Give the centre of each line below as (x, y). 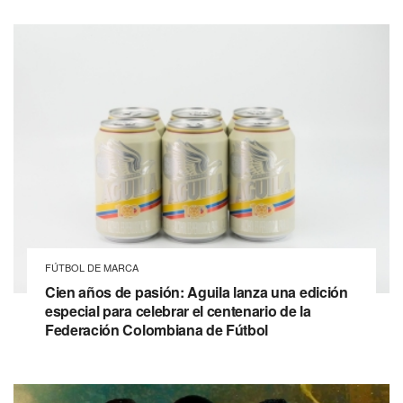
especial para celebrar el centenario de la (178, 311)
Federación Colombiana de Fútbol (157, 330)
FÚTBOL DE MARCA (92, 268)
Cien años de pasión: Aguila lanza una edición (197, 292)
